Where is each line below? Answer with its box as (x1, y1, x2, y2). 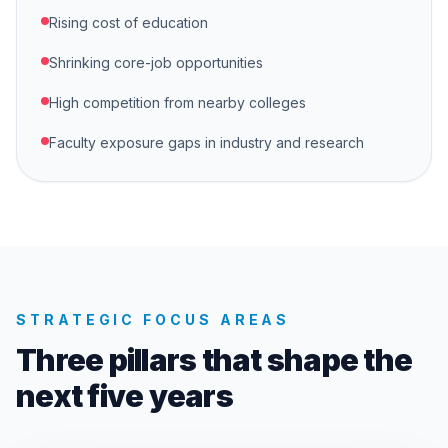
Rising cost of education (49, 14, 208, 31)
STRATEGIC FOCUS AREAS (16, 311, 291, 328)
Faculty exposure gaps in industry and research (49, 134, 364, 151)
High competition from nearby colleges (49, 94, 306, 111)
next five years (16, 378, 233, 414)
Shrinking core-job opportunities (49, 54, 263, 71)
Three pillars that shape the (16, 342, 412, 378)
